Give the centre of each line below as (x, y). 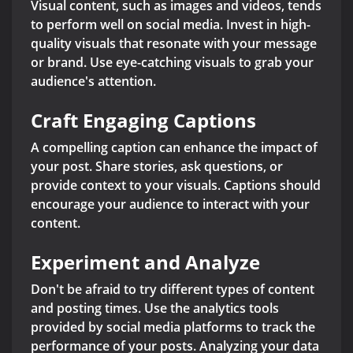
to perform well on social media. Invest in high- (171, 25)
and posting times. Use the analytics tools (155, 308)
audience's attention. (93, 82)
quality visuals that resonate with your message (174, 44)
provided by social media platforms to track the (173, 327)
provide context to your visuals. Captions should (176, 186)
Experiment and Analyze (145, 262)
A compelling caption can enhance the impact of (174, 148)
